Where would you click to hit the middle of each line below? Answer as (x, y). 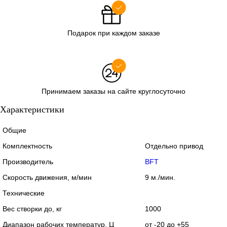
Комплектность (27, 146)
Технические (24, 193)
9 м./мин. (160, 178)
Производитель (28, 162)
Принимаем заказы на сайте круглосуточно (113, 91)
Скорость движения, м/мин (47, 178)
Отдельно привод (174, 146)
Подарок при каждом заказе (113, 33)
